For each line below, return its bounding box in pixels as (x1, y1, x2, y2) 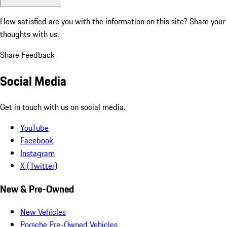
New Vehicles (20, 206, 66, 218)
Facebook (20, 134, 53, 146)
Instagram (20, 146, 55, 159)
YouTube (20, 121, 49, 134)
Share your (190, 15, 225, 28)
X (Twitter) (20, 159, 57, 172)
